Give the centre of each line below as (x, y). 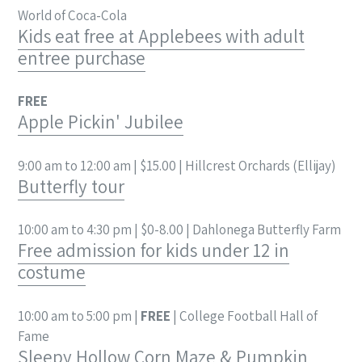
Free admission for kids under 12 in (154, 251)
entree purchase (82, 58)
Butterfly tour (71, 186)
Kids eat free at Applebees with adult (161, 36)
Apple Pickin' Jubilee (101, 122)
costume (52, 273)
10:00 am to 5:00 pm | (79, 316)
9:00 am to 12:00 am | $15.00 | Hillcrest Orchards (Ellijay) (177, 165)
